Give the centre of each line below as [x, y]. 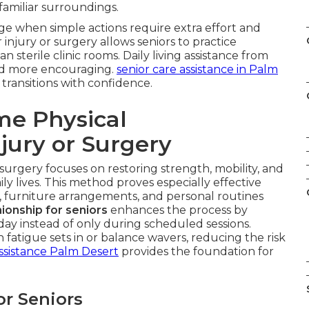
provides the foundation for [196, 251]
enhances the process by [178, 210]
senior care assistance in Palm [197, 69]
